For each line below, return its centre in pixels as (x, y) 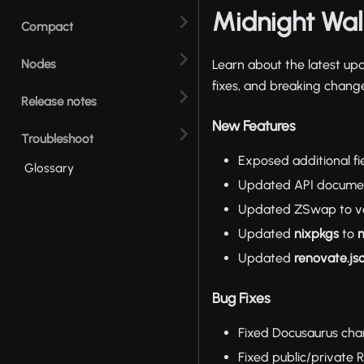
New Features (254, 126)
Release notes (59, 101)
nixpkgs (317, 234)
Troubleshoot (57, 139)
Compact (47, 26)
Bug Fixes (242, 298)
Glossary (49, 168)
